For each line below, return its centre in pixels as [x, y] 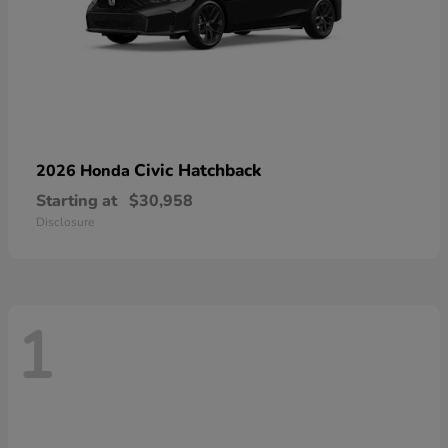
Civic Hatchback [197, 170]
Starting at [76, 200]
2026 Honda [85, 170]
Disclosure [65, 221]
